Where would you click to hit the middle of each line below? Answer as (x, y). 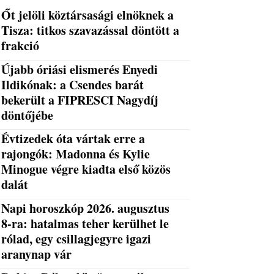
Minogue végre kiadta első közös (86, 169)
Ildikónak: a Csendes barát (73, 84)
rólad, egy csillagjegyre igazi (76, 239)
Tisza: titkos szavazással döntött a (91, 31)
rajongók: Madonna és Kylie (76, 154)
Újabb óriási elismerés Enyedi (80, 69)
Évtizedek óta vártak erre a (73, 139)
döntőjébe (28, 115)
